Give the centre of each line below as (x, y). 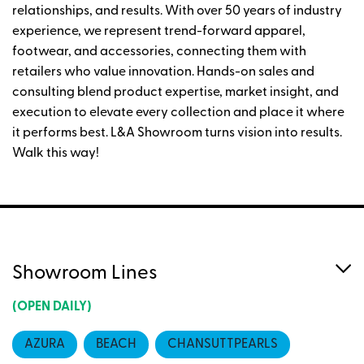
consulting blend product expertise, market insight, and (175, 92)
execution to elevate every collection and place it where (178, 113)
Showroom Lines (85, 273)
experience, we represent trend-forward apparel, (159, 31)
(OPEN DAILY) (52, 307)
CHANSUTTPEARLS (223, 344)
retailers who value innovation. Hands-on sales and (163, 72)
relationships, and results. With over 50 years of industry (177, 11)
